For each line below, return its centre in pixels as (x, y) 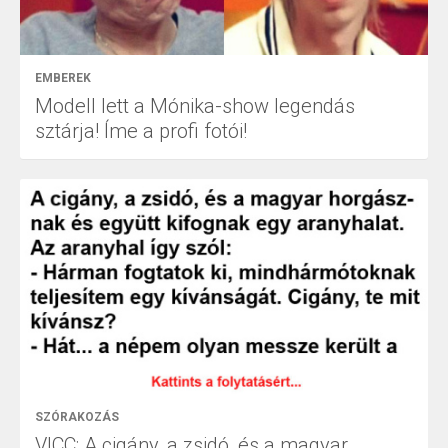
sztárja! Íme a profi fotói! (141, 131)
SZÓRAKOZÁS (77, 416)
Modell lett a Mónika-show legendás (195, 106)
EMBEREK (63, 78)
